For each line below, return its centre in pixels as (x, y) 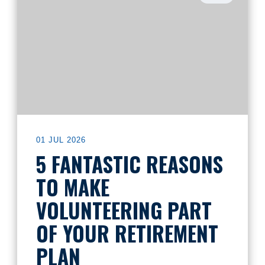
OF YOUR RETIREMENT (127, 233)
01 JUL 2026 (61, 140)
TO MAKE (73, 187)
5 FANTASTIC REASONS (130, 164)
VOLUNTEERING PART (124, 210)
